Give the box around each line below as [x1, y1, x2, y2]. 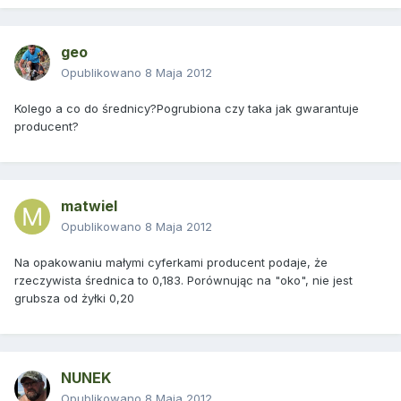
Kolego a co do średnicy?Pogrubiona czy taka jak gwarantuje [14, 101, 359, 116]
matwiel [61, 197, 117, 216]
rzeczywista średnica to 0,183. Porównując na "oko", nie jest [14, 273, 353, 288]
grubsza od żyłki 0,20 [14, 291, 134, 306]
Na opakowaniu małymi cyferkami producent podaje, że [14, 255, 328, 270]
